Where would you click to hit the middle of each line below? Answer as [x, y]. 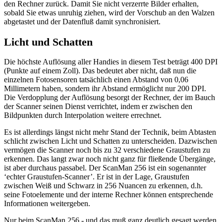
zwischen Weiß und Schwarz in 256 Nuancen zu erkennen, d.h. [103, 186]
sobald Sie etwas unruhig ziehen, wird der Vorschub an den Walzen [109, 13]
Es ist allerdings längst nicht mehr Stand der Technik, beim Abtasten [110, 132]
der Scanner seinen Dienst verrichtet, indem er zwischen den [98, 107]
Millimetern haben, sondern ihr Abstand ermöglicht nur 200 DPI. [105, 89]
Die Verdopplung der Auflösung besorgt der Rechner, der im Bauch [110, 98]
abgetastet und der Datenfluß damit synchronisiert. [82, 22]
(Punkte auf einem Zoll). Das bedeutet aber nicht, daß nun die [100, 71]
